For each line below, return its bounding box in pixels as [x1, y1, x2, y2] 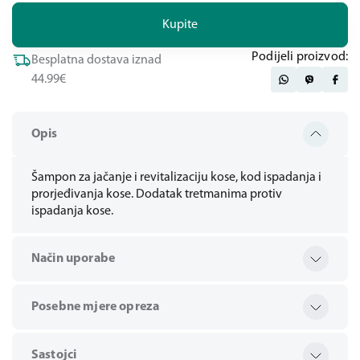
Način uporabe [31, 252, 116, 265]
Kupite [162, 18, 198, 31]
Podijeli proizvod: [252, 51, 348, 63]
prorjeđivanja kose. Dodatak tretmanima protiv [31, 188, 282, 201]
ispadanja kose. [31, 205, 113, 218]
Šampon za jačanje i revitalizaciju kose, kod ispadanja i [31, 171, 321, 184]
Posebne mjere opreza [31, 301, 160, 313]
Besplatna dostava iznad [31, 54, 162, 67]
